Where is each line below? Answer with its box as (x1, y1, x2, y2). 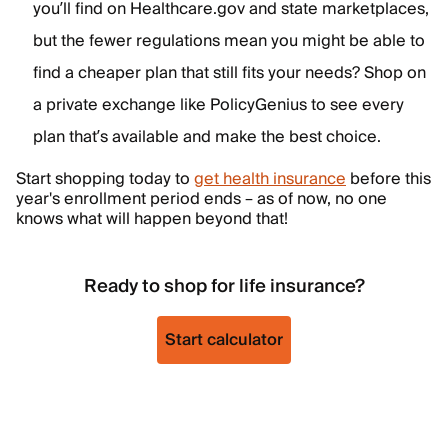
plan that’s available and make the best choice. (33, 123, 381, 151)
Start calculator (165, 326, 283, 354)
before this (346, 165, 431, 193)
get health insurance (194, 165, 346, 193)
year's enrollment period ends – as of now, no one (16, 185, 387, 213)
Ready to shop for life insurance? (83, 271, 365, 302)
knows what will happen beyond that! (16, 205, 288, 233)
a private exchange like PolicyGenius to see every (33, 91, 404, 119)
